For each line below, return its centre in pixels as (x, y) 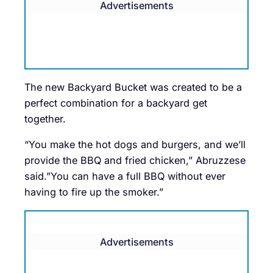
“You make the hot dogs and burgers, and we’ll (135, 145)
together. (45, 119)
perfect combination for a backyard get (116, 103)
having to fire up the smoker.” (94, 192)
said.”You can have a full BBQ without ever (125, 176)
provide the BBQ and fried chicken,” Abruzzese (135, 161)
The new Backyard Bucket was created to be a (133, 87)
